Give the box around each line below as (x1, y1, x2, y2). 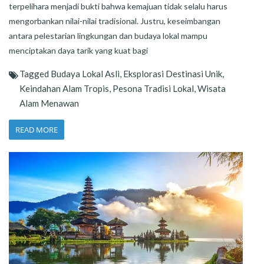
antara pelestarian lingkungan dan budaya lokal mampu (9, 30, 207, 41)
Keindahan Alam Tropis (19, 82, 109, 94)
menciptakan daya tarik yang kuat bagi (9, 45, 148, 55)
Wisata (197, 82, 226, 94)
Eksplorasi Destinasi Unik (123, 68, 222, 79)
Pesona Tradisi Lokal (113, 82, 194, 94)
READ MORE (15, 124, 58, 135)
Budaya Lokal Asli (51, 68, 120, 79)
